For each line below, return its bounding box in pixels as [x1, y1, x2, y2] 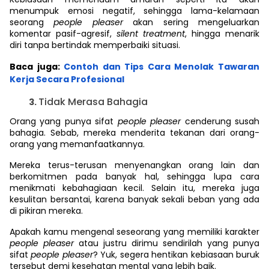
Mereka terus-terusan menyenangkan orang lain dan [10, 159, 259, 171]
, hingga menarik [185, 28, 259, 40]
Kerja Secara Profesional [10, 73, 124, 85]
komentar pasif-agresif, [10, 28, 116, 40]
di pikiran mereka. [10, 205, 83, 217]
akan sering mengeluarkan [133, 16, 260, 28]
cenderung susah [184, 115, 260, 127]
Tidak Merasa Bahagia [38, 95, 148, 109]
